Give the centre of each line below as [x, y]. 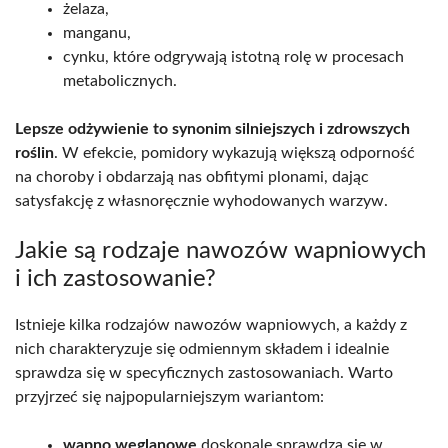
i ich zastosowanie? [115, 279]
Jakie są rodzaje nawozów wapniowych [220, 251]
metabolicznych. [120, 81]
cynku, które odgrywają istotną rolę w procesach [233, 57]
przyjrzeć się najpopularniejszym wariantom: [169, 397]
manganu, [97, 33]
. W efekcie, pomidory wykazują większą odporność [234, 153]
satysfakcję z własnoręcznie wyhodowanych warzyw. [201, 201]
